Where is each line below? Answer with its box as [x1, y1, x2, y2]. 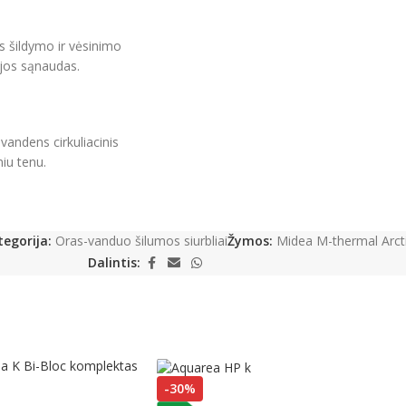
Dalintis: [88, 254, 140, 272]
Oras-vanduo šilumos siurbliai [55, 231, 227, 249]
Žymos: [227, 231, 273, 249]
